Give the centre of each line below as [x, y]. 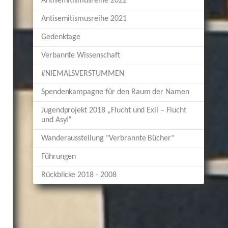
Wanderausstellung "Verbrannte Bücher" [108, 138]
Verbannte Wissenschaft [80, 55]
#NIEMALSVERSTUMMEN [82, 74]
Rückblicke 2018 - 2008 [79, 175]
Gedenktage [61, 37]
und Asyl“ [56, 120]
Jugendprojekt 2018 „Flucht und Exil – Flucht [113, 110]
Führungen [59, 157]
